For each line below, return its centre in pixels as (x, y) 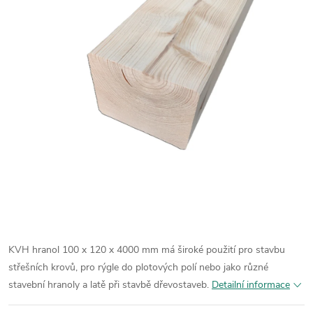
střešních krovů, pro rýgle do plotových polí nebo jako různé (138, 267)
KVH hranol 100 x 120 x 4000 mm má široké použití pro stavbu (147, 249)
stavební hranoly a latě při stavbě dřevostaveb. (109, 284)
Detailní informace (251, 284)
